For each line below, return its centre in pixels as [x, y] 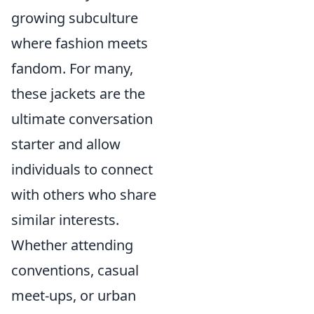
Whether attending [72, 245]
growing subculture [75, 18]
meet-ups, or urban [74, 295]
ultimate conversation [82, 119]
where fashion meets [80, 43]
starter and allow [66, 144]
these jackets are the [78, 94]
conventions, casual [75, 270]
